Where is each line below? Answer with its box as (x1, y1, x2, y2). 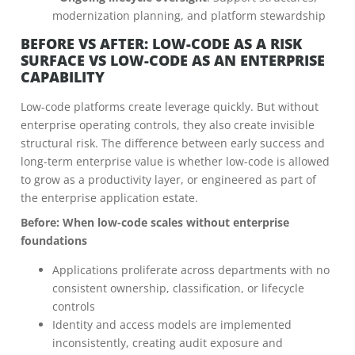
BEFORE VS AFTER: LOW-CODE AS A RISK (21, 34, 302, 53)
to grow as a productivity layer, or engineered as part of (21, 172, 316, 187)
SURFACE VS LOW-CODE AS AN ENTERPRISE (21, 51, 325, 70)
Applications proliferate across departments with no (52, 262, 330, 277)
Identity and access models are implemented (52, 317, 292, 332)
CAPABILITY (21, 67, 105, 86)
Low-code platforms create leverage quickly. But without (21, 99, 319, 114)
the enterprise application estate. (21, 190, 198, 205)
